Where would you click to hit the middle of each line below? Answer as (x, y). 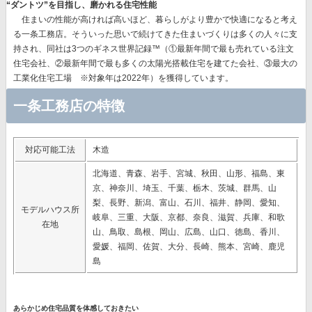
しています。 (208, 78)
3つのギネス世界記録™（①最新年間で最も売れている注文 (183, 49)
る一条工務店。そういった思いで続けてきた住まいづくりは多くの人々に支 (155, 34)
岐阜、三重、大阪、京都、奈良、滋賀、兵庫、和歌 (189, 217)
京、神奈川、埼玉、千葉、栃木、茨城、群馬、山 (185, 188)
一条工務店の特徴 (69, 106)
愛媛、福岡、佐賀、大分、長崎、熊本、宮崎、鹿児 (189, 247)
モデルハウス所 (50, 210)
